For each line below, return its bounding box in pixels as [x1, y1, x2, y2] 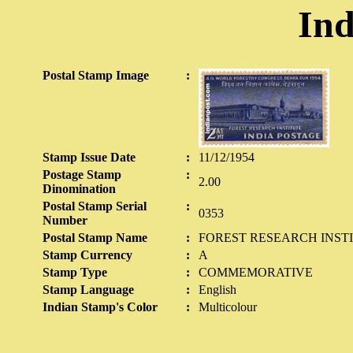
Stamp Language [43, 283, 134, 296]
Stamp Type [43, 266, 107, 279]
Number [43, 214, 87, 227]
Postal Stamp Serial [43, 199, 147, 213]
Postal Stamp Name [43, 231, 147, 244]
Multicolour [199, 300, 257, 314]
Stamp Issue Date [43, 150, 136, 164]
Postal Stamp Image [43, 69, 149, 82]
